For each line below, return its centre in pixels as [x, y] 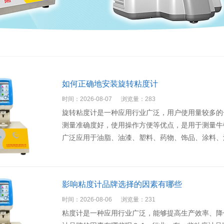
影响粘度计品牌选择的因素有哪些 [122, 184]
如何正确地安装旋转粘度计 [110, 84]
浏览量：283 [138, 99]
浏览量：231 [138, 199]
